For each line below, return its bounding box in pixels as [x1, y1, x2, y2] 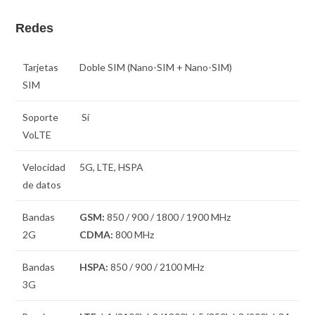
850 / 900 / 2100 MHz [108, 260, 205, 273]
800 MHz [113, 228, 155, 240]
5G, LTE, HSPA [79, 160, 144, 173]
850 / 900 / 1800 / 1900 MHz [105, 210, 231, 223]
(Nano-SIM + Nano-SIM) [125, 60, 233, 73]
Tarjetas [22, 60, 59, 73]
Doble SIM [79, 60, 126, 73]
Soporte [22, 110, 59, 123]
